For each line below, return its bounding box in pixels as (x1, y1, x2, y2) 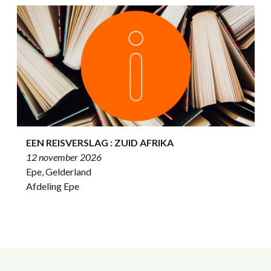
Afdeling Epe (25, 180, 79, 192)
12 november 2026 (25, 151, 102, 163)
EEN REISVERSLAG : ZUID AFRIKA (25, 137, 174, 148)
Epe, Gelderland (25, 166, 91, 177)
